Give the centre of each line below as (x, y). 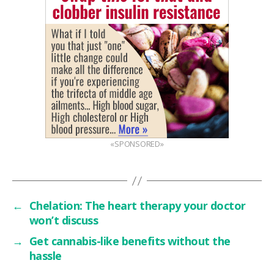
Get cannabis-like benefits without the (130, 241)
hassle (45, 256)
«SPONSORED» (137, 144)
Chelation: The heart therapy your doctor (137, 206)
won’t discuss (64, 220)
